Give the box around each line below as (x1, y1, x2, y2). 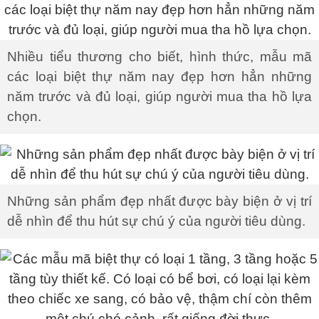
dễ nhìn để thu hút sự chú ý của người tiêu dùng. (7, 214, 305, 229)
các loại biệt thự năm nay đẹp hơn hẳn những (7, 69, 312, 84)
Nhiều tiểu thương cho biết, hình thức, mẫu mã (7, 49, 312, 64)
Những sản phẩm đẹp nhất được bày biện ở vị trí (7, 194, 312, 209)
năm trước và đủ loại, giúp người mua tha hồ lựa (7, 89, 312, 104)
